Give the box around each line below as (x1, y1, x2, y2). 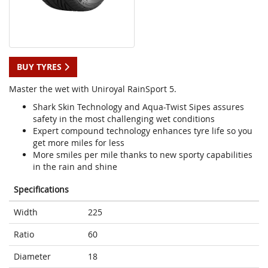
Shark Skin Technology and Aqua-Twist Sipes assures (33, 101, 244, 113)
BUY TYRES (17, 61, 64, 73)
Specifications (14, 184, 69, 196)
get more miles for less (33, 137, 124, 149)
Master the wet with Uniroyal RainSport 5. (9, 83, 176, 95)
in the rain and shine (33, 161, 117, 173)
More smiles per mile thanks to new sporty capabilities (33, 149, 252, 161)
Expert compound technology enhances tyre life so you (33, 125, 252, 137)
